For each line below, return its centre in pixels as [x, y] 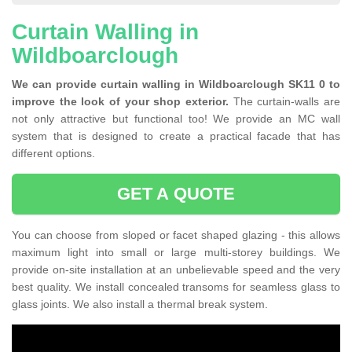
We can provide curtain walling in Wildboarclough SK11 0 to [176, 84]
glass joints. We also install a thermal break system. [141, 304]
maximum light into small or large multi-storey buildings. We [176, 253]
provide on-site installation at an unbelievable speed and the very [176, 270]
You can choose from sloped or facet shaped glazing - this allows [176, 235]
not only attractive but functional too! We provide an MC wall [176, 119]
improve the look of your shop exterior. [120, 102]
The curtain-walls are [284, 102]
